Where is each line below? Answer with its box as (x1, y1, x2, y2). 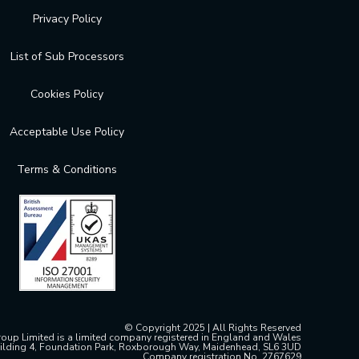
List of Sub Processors (10, 49, 124, 65)
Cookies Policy (30, 87, 104, 103)
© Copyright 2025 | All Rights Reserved (123, 321, 301, 335)
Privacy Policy (32, 11, 102, 27)
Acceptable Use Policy (10, 124, 125, 140)
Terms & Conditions (17, 162, 118, 178)
